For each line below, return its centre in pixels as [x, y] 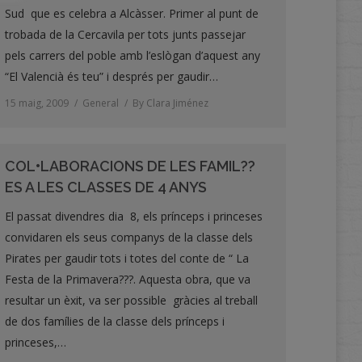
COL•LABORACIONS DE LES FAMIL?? [130, 166]
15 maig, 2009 [37, 103]
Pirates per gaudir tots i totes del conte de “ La [127, 258]
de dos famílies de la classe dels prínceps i [115, 321]
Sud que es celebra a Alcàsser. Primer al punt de [132, 13]
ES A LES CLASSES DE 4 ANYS [106, 187]
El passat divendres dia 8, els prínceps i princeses [134, 216]
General [101, 103]
